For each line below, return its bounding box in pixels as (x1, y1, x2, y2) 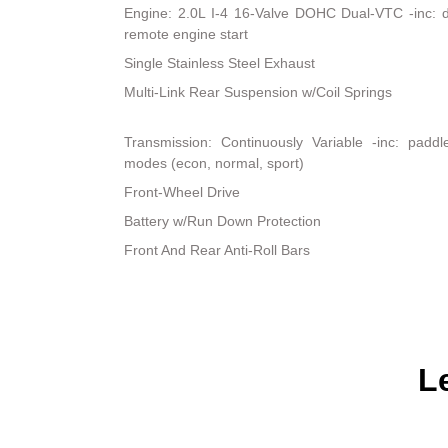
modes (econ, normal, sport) (124, 155, 305, 172)
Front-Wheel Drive (124, 184, 241, 201)
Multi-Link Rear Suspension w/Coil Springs (124, 84, 393, 101)
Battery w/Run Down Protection (124, 213, 322, 230)
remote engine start (124, 26, 249, 43)
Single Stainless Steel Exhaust (124, 55, 316, 72)
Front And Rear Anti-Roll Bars (124, 242, 311, 259)
